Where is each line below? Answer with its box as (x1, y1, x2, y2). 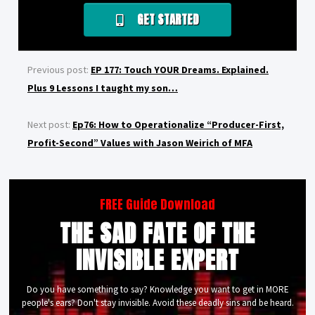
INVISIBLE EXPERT (76, 242, 239, 278)
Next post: (27, 118, 72, 131)
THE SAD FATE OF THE (60, 215, 255, 252)
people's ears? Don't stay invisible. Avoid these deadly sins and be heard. (21, 297, 294, 309)
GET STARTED (134, 11, 199, 30)
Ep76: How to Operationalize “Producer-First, (72, 118, 284, 131)
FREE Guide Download (100, 195, 215, 214)
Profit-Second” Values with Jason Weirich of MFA (27, 136, 252, 150)
